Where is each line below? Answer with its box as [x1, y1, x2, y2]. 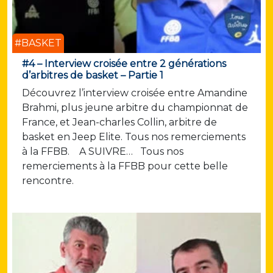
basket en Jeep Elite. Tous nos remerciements [22, 131, 246, 143]
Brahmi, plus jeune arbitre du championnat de [22, 102, 248, 114]
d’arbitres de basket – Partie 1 [22, 69, 163, 82]
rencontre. [22, 175, 79, 187]
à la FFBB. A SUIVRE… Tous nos [22, 146, 183, 158]
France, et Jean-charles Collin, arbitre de [22, 116, 217, 129]
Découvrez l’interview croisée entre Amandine [22, 87, 247, 99]
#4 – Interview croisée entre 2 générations [22, 58, 226, 70]
